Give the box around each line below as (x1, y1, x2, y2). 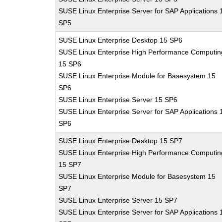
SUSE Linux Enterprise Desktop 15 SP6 (58, 36, 183, 44)
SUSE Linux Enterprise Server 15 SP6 (58, 96, 178, 104)
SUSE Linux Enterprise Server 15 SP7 (58, 196, 178, 204)
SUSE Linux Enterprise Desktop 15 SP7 (58, 137, 183, 145)
